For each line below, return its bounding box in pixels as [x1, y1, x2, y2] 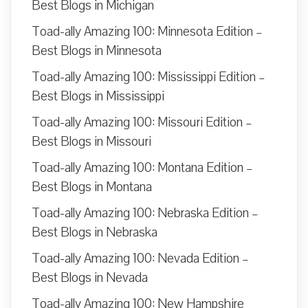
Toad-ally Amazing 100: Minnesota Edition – [32, 22, 263, 41]
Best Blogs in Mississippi [32, 87, 164, 105]
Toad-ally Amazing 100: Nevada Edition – [32, 249, 249, 267]
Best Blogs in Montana [32, 177, 152, 196]
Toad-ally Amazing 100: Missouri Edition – [32, 113, 252, 131]
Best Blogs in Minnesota [32, 41, 162, 60]
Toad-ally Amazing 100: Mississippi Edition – [32, 67, 265, 86]
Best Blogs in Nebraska [32, 223, 157, 241]
